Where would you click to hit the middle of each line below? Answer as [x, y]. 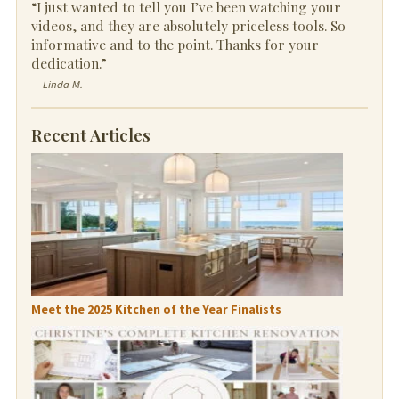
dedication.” [69, 62]
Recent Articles [90, 134]
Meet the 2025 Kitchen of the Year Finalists [156, 309]
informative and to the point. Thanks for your [175, 44]
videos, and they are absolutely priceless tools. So [188, 25]
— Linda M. [57, 84]
